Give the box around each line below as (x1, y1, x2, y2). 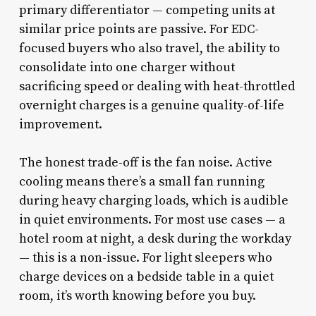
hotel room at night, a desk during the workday (18, 230, 291, 247)
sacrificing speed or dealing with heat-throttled (18, 78, 295, 95)
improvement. (18, 116, 102, 133)
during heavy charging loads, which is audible (18, 192, 288, 209)
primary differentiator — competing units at (18, 1, 275, 18)
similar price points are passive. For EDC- (18, 20, 259, 37)
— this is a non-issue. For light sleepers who (18, 249, 272, 266)
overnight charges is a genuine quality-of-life (18, 97, 284, 114)
